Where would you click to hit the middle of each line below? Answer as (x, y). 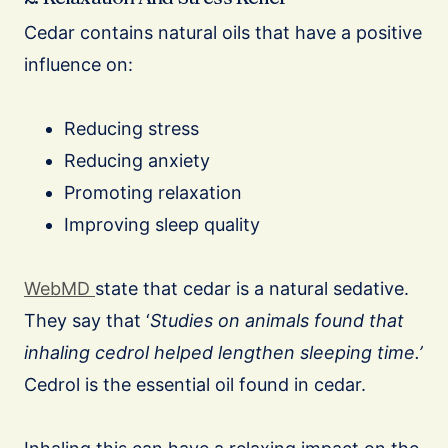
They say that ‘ (87, 321)
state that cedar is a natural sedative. (252, 289)
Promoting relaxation (153, 193)
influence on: (78, 65)
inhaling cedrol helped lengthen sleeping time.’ (223, 353)
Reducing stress (131, 129)
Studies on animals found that (277, 321)
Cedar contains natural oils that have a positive (223, 33)
